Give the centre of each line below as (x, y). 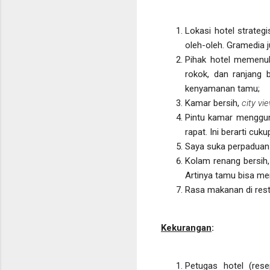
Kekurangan (186, 228)
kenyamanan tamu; (222, 89)
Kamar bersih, (213, 103)
